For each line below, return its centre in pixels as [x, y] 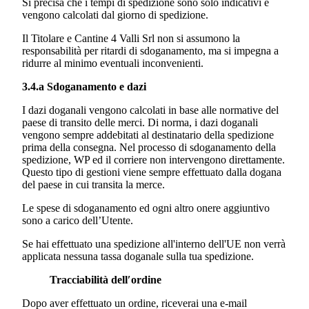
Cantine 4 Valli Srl [114, 39]
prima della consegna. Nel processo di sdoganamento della [149, 148]
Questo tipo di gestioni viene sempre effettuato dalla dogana [152, 172]
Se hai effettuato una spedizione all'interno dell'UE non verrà [154, 244]
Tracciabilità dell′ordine [106, 280]
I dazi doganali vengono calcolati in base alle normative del [150, 110]
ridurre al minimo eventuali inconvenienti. [113, 63]
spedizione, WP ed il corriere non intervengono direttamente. [153, 160]
